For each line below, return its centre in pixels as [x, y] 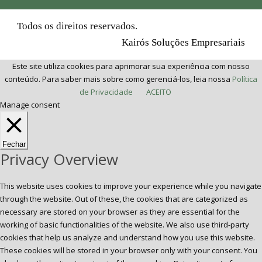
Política [245, 79]
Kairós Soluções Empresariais [183, 42]
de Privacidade [106, 92]
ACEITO [158, 92]
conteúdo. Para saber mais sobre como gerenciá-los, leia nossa [118, 79]
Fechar [14, 144]
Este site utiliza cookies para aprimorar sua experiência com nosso [131, 66]
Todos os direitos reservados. [77, 26]
